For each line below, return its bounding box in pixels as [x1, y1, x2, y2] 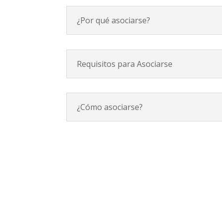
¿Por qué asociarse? [77, 15, 151, 26]
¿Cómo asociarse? [77, 102, 143, 113]
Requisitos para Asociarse [77, 58, 173, 69]
